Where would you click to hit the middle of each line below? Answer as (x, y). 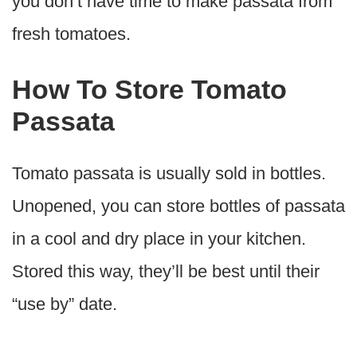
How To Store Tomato (149, 89)
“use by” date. (65, 304)
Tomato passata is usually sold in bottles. (169, 173)
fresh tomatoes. (71, 34)
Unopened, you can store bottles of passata (178, 206)
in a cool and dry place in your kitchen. (159, 238)
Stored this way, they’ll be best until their (166, 271)
